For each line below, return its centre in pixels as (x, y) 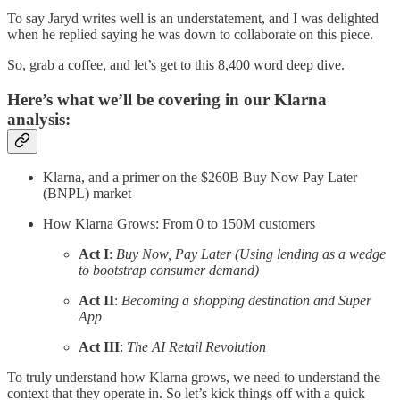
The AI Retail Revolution (196, 347)
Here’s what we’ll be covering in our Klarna (167, 99)
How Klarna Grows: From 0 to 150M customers (179, 224)
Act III (99, 347)
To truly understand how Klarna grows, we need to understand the (194, 378)
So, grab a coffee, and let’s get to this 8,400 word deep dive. (176, 64)
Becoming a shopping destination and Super (246, 301)
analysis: (39, 119)
